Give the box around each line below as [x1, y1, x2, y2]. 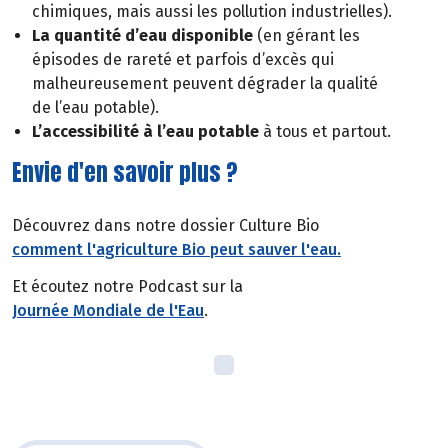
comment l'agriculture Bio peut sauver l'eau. [12, 240, 341, 260]
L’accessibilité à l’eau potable [32, 121, 259, 141]
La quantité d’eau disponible [32, 25, 257, 45]
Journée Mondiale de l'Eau [12, 301, 204, 321]
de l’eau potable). [32, 97, 159, 117]
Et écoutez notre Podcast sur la [12, 277, 243, 297]
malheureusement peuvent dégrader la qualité [32, 73, 378, 93]
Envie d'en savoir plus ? [12, 155, 238, 189]
